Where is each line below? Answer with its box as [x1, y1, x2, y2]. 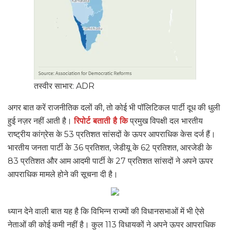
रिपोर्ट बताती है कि [74, 116, 128, 126]
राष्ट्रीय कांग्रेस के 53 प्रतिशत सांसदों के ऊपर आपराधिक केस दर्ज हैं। [8, 129, 216, 140]
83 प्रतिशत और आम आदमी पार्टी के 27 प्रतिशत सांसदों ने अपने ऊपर [8, 156, 213, 166]
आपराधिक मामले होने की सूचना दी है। [8, 169, 118, 180]
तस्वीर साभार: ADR [34, 81, 94, 91]
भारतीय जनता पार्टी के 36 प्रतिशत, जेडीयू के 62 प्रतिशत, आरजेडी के [8, 143, 212, 153]
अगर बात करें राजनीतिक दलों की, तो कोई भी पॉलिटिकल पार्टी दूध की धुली [8, 103, 220, 113]
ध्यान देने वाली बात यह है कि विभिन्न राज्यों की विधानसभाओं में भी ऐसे [8, 206, 204, 217]
